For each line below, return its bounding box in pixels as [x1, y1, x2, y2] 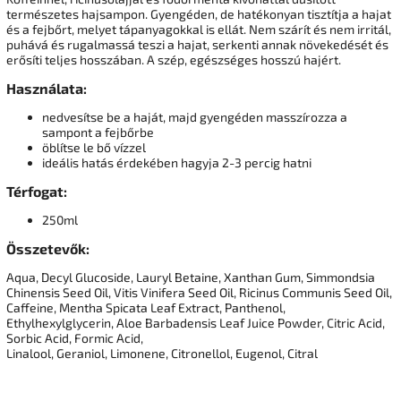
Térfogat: [6, 183, 67, 200]
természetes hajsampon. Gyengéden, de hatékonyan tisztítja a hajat [6, 6, 391, 22]
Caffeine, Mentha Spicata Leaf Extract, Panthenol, [6, 300, 286, 316]
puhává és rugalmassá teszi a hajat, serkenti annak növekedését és [6, 37, 388, 53]
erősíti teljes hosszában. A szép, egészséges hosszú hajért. [6, 52, 341, 68]
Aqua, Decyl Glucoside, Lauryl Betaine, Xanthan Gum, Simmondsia [6, 269, 375, 286]
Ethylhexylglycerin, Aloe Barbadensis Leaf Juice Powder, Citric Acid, [6, 315, 385, 331]
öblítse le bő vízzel [42, 140, 146, 156]
